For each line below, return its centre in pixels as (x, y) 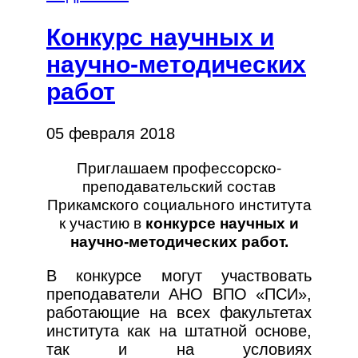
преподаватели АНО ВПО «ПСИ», (179, 294)
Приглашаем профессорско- (179, 169)
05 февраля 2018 (111, 134)
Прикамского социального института (179, 205)
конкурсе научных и (220, 224)
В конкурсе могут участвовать (179, 276)
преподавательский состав (179, 187)
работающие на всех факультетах (179, 313)
